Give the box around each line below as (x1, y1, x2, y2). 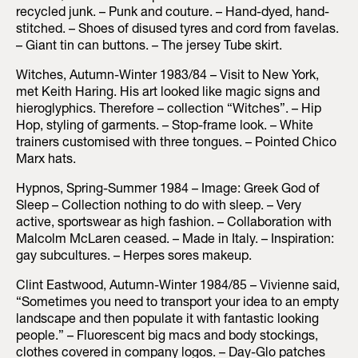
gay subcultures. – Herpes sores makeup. (16, 251, 252, 265)
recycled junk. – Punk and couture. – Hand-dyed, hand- (16, 7, 329, 21)
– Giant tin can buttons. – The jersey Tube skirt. (16, 41, 282, 54)
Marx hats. (16, 154, 76, 168)
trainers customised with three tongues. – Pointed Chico (16, 137, 336, 151)
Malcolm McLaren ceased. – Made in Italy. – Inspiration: (16, 234, 334, 248)
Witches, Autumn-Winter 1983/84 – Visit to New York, (16, 70, 319, 84)
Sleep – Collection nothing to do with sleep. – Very (16, 201, 301, 214)
